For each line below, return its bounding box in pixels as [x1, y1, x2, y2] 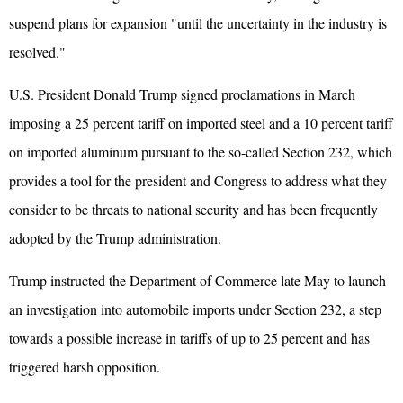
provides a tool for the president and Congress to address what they [9, 170, 387, 190]
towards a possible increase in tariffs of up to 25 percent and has [9, 327, 370, 347]
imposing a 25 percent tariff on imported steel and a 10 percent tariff [9, 112, 393, 132]
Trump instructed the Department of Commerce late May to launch [9, 270, 386, 290]
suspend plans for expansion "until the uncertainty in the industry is [9, 13, 387, 32]
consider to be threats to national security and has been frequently [9, 199, 378, 219]
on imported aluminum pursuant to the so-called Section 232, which [9, 141, 392, 161]
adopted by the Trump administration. [9, 228, 221, 247]
